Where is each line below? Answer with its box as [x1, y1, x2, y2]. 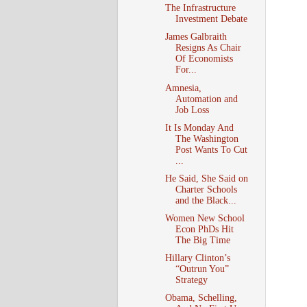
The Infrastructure [164, 3, 236, 14]
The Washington [175, 133, 238, 144]
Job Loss [175, 104, 209, 115]
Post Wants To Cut [175, 144, 247, 155]
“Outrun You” [175, 264, 229, 274]
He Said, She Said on [164, 173, 248, 184]
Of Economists [175, 53, 233, 64]
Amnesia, [164, 82, 201, 93]
